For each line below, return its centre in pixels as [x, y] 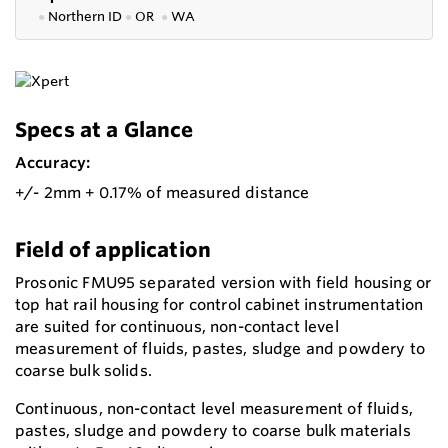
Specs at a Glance [104, 129]
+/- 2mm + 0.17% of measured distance [162, 192]
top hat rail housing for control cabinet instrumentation [219, 304]
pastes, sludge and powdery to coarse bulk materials [213, 430]
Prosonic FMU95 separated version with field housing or [223, 282]
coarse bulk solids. [83, 370]
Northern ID [86, 15]
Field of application [113, 249]
